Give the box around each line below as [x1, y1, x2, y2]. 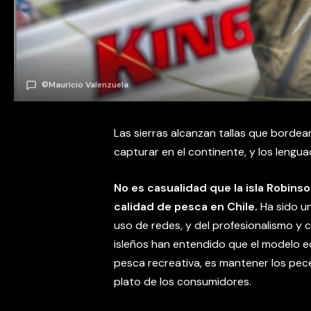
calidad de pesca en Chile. [114, 199, 258, 215]
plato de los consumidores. [114, 274, 251, 289]
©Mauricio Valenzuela [42, 78, 128, 90]
